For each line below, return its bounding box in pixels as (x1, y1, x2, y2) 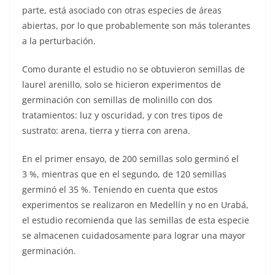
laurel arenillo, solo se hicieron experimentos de (22, 78, 221, 90)
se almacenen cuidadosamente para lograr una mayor (22, 229, 246, 241)
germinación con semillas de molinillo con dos (22, 93, 212, 106)
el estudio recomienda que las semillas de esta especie (22, 214, 249, 226)
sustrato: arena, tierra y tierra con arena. (22, 124, 190, 136)
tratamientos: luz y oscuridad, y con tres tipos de (22, 109, 223, 121)
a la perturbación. (22, 34, 96, 47)
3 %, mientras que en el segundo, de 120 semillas (22, 168, 227, 180)
